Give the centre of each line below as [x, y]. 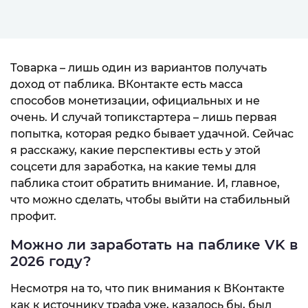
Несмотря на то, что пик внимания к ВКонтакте [147, 289]
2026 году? [51, 261]
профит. [33, 217]
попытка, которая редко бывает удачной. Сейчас [152, 134]
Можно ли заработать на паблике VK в [154, 244]
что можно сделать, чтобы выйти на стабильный [150, 200]
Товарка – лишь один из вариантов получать [139, 68]
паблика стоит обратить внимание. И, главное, [145, 184]
